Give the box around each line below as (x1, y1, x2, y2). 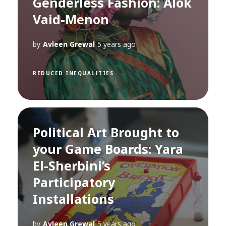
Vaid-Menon (33, 11, 109, 28)
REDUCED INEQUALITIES (33, 70, 114, 77)
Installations (33, 190, 114, 208)
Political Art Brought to (33, 124, 179, 141)
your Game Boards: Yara (33, 140, 183, 158)
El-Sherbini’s (33, 157, 110, 175)
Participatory (33, 174, 115, 191)
